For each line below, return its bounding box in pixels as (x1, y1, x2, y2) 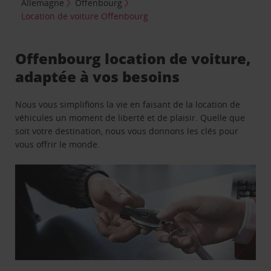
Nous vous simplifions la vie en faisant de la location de (15, 98, 241, 110)
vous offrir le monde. (15, 138, 100, 150)
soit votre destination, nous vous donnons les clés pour (15, 125, 239, 137)
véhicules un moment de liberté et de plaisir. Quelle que (15, 111, 246, 123)
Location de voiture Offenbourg (21, 10, 149, 22)
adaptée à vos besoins (15, 66, 180, 87)
